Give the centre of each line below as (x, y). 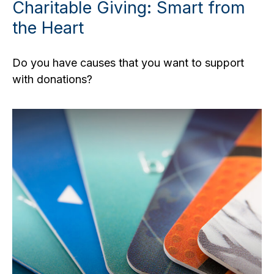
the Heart (48, 28)
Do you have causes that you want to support (128, 62)
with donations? (52, 79)
